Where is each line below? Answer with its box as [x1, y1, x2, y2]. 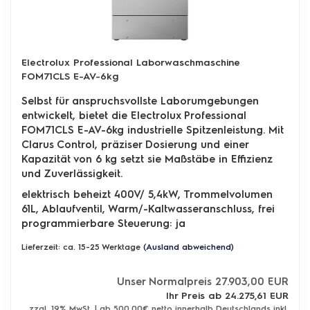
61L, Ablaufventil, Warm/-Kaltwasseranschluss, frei [21, 202, 275, 215]
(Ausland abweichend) [143, 241, 234, 252]
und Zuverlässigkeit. [21, 167, 122, 180]
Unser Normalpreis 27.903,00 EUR [117, 275, 289, 288]
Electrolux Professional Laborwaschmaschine [21, 56, 240, 69]
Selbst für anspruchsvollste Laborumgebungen [21, 94, 259, 107]
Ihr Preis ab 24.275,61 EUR [166, 289, 289, 302]
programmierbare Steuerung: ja [21, 217, 185, 230]
